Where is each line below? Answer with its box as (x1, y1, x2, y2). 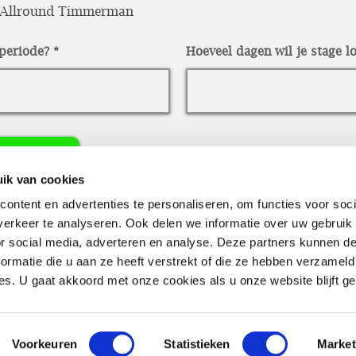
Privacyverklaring (232, 302, 339, 318)
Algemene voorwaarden (8, 302, 153, 318)
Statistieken (164, 337, 230, 350)
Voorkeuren (11, 337, 77, 350)
